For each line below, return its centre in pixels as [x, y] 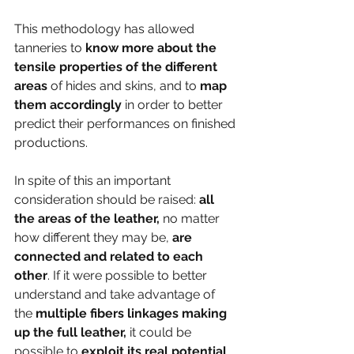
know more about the [153, 47]
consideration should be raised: [105, 199]
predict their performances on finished [126, 123]
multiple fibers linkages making [133, 313]
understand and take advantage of [116, 294]
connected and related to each [110, 256]
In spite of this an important [94, 180]
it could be [160, 332]
